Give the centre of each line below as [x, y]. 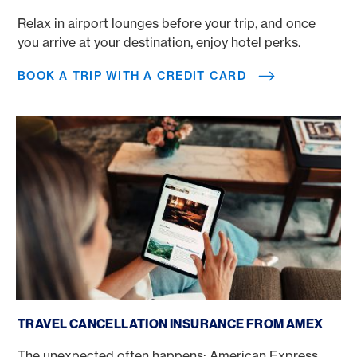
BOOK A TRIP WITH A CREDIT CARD [132, 76]
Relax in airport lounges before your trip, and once [167, 23]
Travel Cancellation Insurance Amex [122, 306]
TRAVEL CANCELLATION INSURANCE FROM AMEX [171, 324]
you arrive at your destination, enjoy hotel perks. [159, 42]
